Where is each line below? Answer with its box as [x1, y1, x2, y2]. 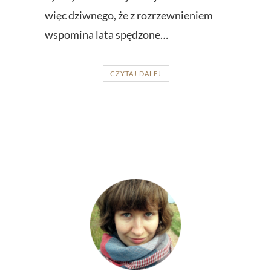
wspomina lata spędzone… [45, 28, 168, 41]
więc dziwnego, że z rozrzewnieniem [45, 8, 213, 22]
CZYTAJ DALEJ [109, 70, 162, 77]
